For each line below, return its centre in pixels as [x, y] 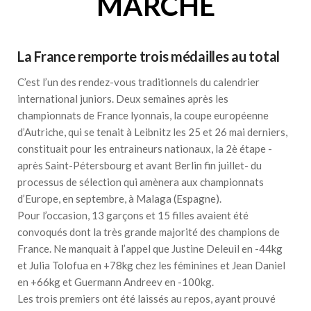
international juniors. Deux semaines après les [123, 98]
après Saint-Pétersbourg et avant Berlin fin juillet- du [140, 165]
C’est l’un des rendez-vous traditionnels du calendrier [138, 82]
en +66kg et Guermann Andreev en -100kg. [116, 281]
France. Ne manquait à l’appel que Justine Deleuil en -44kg [150, 248]
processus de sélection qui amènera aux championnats [141, 182]
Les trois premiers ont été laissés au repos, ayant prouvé [146, 298]
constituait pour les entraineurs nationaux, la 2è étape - [145, 148]
